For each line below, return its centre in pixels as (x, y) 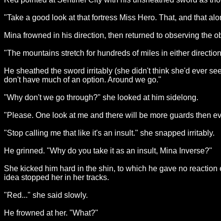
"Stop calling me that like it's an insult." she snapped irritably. (109, 133)
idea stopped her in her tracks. (56, 177)
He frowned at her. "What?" (51, 213)
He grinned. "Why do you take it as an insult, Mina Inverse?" (108, 151)
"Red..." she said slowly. (46, 195)
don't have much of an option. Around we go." (83, 80)
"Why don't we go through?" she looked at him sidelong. (101, 97)
